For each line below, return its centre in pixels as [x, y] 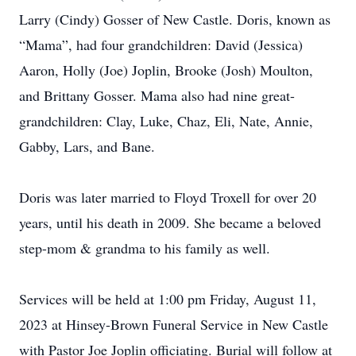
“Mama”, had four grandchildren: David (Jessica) [161, 44]
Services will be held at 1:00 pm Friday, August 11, [168, 299]
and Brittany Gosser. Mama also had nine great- [157, 95]
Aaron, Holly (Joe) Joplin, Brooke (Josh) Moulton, [166, 70]
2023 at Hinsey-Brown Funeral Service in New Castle [174, 324]
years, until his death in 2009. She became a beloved [170, 222]
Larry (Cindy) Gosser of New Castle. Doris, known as [175, 19]
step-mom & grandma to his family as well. [145, 248]
